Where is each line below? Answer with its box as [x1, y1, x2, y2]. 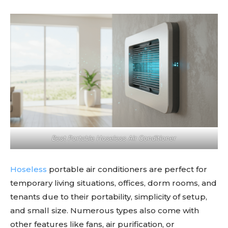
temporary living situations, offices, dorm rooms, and [10, 178, 217, 188]
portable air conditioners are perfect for [47, 164, 207, 175]
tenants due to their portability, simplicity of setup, [10, 192, 207, 202]
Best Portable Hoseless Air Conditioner [52, 134, 176, 142]
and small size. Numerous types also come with [10, 206, 199, 216]
